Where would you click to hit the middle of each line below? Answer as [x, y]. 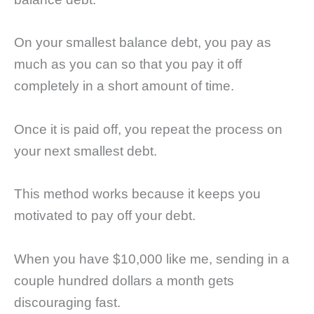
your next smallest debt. [86, 151]
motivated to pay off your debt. [105, 216]
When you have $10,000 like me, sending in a [152, 259]
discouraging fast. [67, 303]
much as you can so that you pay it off [128, 64]
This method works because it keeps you [137, 194]
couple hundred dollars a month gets [124, 281]
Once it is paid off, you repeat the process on [148, 129]
